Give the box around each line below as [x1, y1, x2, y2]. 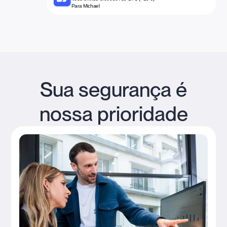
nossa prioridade [39, 102, 188, 127]
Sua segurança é [40, 78, 187, 102]
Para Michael [71, 3, 100, 9]
